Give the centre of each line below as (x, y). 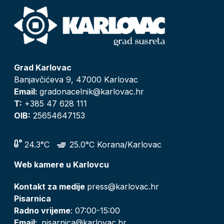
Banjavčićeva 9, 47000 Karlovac (76, 79)
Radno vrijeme (42, 210)
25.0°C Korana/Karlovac (114, 144)
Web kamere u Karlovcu (61, 164)
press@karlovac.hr (123, 186)
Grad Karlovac (42, 67)
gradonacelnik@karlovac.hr (91, 91)
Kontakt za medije (50, 186)
